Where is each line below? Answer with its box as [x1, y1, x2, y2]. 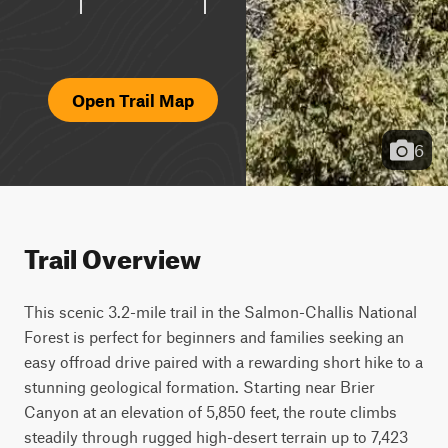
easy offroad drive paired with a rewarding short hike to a [24, 352, 423, 371]
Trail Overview [24, 234, 201, 275]
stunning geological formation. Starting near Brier [24, 377, 375, 396]
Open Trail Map [72, 90, 194, 110]
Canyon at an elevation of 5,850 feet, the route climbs [24, 402, 397, 421]
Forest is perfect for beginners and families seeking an [24, 327, 404, 346]
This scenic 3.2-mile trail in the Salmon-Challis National [24, 302, 417, 321]
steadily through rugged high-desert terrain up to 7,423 [24, 427, 408, 446]
